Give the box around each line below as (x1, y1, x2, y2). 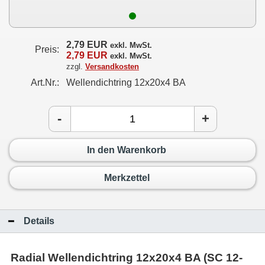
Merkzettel (104, 172, 150, 183)
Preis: (35, 44, 59, 54)
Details (24, 215, 54, 226)
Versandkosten (85, 62, 139, 71)
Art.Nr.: (31, 77, 59, 88)
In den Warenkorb (87, 144, 166, 155)
